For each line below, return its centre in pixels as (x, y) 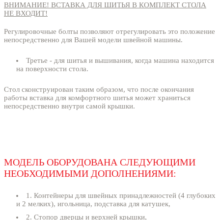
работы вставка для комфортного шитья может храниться (97, 98)
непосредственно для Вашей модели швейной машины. (93, 40)
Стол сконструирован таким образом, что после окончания (99, 90)
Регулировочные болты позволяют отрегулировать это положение (110, 32)
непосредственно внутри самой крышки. (69, 106)
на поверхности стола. (52, 69)
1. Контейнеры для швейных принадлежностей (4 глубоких (121, 196)
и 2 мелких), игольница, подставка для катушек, (93, 204)
